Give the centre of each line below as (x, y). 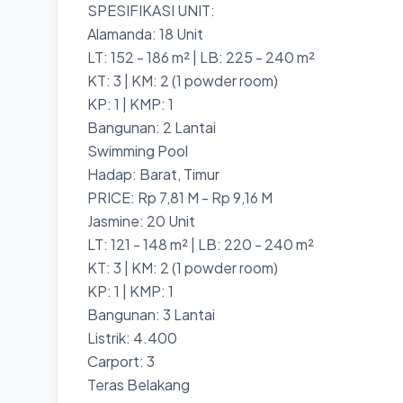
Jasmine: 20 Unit (141, 221)
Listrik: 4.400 (132, 338)
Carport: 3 (121, 361)
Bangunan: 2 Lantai (152, 127)
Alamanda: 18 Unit (145, 34)
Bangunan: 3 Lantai (151, 314)
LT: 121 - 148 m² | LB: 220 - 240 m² (201, 244)
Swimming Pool (138, 151)
